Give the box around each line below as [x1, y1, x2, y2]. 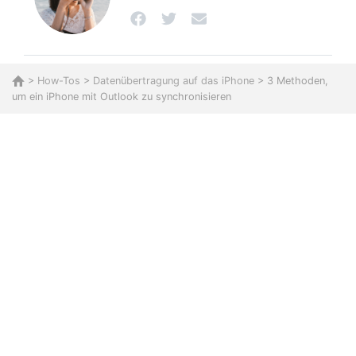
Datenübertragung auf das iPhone [93, 75, 254, 87]
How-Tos [37, 75, 80, 87]
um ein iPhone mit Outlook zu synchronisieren [12, 90, 231, 103]
